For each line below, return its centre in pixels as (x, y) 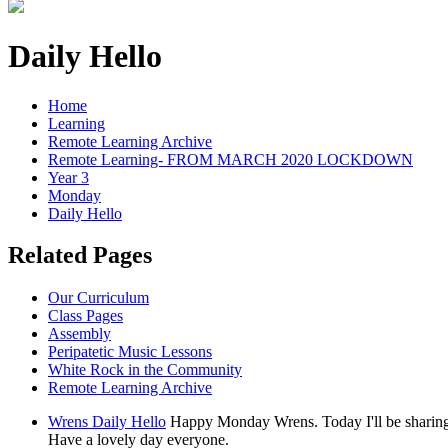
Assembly (79, 334)
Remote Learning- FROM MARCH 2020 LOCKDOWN (230, 159)
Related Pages (80, 255)
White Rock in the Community (145, 370)
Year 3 (68, 177)
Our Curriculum (98, 298)
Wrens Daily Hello (107, 422)
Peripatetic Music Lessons (130, 352)
